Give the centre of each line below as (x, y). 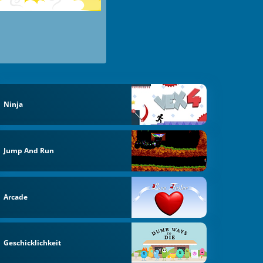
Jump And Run (29, 150)
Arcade (16, 197)
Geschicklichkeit (33, 243)
